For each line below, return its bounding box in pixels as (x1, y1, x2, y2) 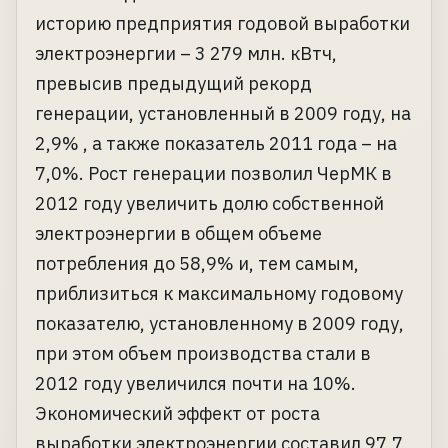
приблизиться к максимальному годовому (35, 282, 403, 306)
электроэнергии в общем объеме (35, 222, 322, 246)
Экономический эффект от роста (35, 402, 320, 426)
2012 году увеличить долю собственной (35, 192, 384, 216)
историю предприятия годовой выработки (35, 12, 410, 36)
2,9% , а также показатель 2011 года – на (35, 132, 397, 156)
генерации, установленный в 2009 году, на (35, 102, 411, 126)
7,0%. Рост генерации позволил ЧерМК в (35, 162, 392, 186)
